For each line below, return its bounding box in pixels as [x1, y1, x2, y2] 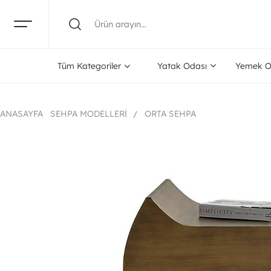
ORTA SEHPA [145, 108, 196, 119]
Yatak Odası [157, 60, 207, 71]
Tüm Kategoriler [57, 60, 122, 71]
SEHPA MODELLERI [50, 108, 127, 119]
